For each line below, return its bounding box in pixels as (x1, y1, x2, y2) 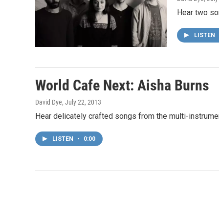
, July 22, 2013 (62, 98, 101, 106)
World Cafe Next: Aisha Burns (35, 76, 209, 94)
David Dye (35, 98, 62, 106)
